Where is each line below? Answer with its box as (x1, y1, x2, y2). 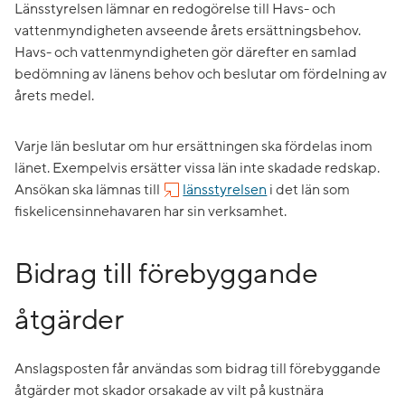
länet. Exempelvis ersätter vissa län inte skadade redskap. (14, 159, 380, 178)
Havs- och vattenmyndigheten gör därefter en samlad (14, 43, 357, 62)
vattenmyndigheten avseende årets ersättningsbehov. (14, 22, 361, 41)
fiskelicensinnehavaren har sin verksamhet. (14, 202, 287, 221)
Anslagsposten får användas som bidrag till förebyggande (14, 360, 381, 379)
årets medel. (14, 87, 94, 106)
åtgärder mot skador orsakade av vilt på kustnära (14, 381, 324, 400)
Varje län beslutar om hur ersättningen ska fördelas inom (14, 137, 372, 156)
